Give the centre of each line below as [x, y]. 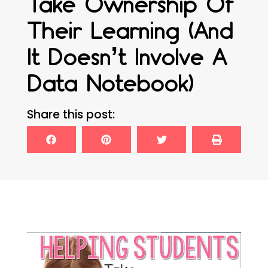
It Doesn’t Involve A [126, 58]
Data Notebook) [110, 84]
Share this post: [71, 115]
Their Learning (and [130, 31]
